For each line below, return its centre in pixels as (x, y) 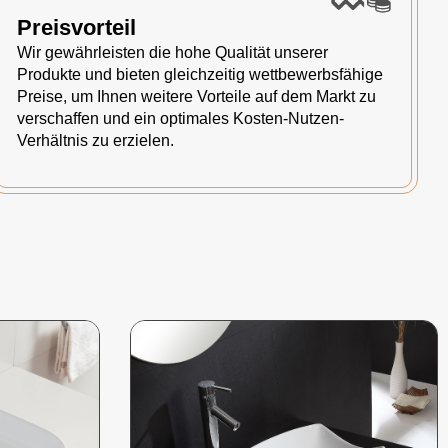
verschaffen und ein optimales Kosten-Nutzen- (180, 118)
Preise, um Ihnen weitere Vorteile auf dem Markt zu (196, 96)
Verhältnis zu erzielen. (95, 140)
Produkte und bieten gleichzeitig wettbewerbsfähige (200, 74)
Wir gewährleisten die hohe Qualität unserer (172, 52)
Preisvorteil (76, 27)
